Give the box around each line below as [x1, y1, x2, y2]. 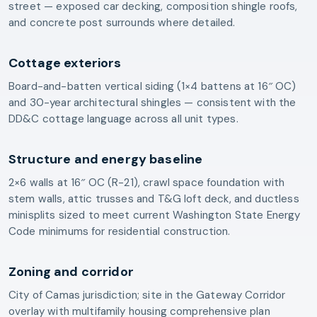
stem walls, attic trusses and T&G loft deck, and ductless [8, 191, 299, 206]
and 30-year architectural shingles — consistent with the [8, 95, 296, 110]
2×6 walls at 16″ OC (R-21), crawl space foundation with [8, 175, 285, 190]
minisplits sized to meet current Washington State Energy [8, 207, 301, 222]
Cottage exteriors [8, 54, 122, 71]
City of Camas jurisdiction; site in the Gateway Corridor [8, 287, 286, 302]
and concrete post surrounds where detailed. [8, 15, 236, 30]
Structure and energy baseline [8, 150, 203, 168]
